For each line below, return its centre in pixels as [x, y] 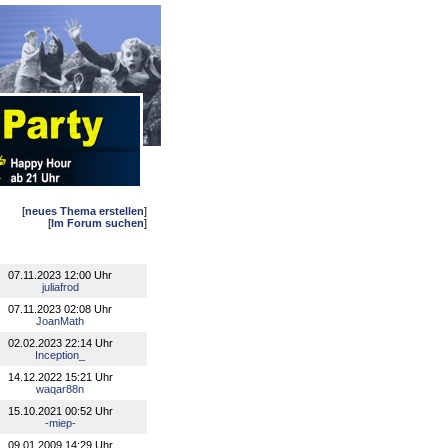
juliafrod [60, 287]
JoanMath [60, 321]
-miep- [60, 423]
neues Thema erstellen [84, 211]
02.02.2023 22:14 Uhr [60, 343]
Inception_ [60, 355]
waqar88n [60, 389]
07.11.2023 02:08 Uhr [60, 309]
